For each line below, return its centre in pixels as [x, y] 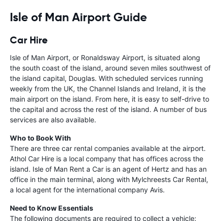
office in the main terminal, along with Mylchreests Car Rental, [109, 179]
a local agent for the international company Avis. [87, 189]
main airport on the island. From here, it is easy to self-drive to [110, 99]
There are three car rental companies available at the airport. [108, 148]
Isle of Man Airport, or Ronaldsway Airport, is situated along [105, 57]
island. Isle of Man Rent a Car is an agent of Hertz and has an [108, 169]
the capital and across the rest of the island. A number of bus [108, 109]
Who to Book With [40, 138]
